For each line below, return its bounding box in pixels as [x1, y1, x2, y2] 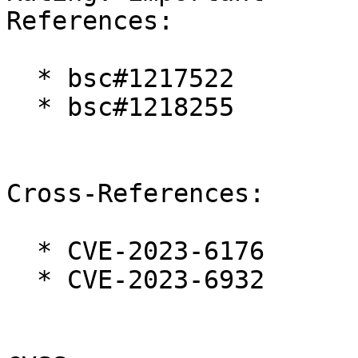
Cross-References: [6, 179, 265, 209]
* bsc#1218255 [6, 93, 37, 122]
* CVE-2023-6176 [6, 237, 37, 266]
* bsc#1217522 [6, 64, 37, 93]
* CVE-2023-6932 [6, 265, 37, 295]
